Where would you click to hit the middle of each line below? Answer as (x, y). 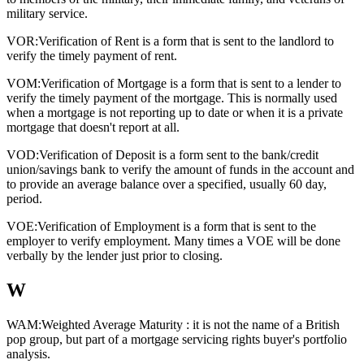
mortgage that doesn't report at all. (93, 128)
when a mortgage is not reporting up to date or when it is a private (175, 113)
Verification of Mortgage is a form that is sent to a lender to (191, 84)
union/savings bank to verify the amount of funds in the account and (180, 170)
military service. (47, 14)
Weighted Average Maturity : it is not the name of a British (191, 325)
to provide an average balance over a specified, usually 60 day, (167, 184)
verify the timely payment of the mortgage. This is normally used (172, 98)
